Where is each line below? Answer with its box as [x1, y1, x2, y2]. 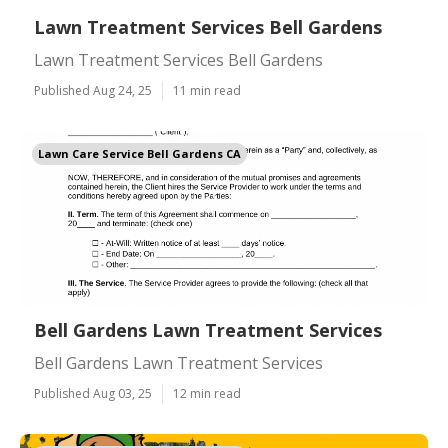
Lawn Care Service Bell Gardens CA [38, 146, 241, 161]
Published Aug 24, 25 [34, 82, 152, 99]
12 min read [173, 385, 241, 402]
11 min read [173, 82, 241, 99]
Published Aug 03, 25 [34, 385, 152, 402]
